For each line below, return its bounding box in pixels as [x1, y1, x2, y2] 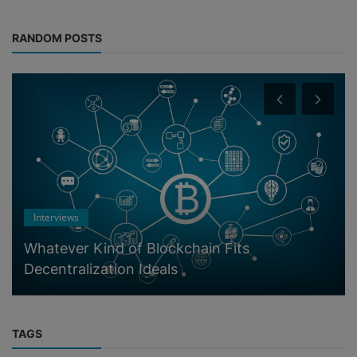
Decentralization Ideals [24, 260, 178, 277]
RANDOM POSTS [12, 31, 102, 45]
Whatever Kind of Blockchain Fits [24, 239, 249, 257]
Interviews [33, 210, 79, 224]
